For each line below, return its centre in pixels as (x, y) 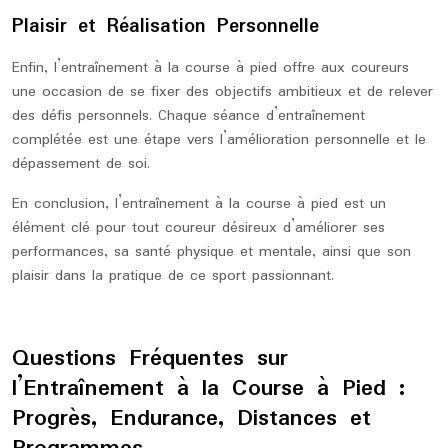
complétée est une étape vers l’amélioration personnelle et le (219, 140)
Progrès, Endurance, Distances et (191, 418)
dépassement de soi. (81, 164)
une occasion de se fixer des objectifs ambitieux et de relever (222, 92)
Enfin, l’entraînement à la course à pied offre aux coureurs (210, 68)
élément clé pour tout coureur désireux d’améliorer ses (198, 228)
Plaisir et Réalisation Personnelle (165, 27)
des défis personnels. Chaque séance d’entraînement (188, 116)
